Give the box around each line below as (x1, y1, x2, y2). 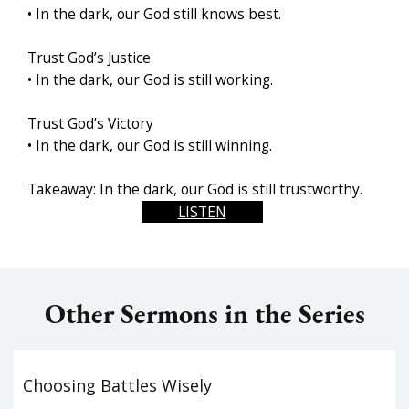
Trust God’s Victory (27, 113, 153, 134)
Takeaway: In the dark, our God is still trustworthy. (27, 179, 362, 200)
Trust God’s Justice (27, 47, 151, 68)
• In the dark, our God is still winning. (27, 135, 272, 156)
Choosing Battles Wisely (23, 374, 212, 397)
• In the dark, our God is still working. (27, 69, 273, 90)
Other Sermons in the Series (44, 296, 365, 332)
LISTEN (177, 202, 226, 223)
